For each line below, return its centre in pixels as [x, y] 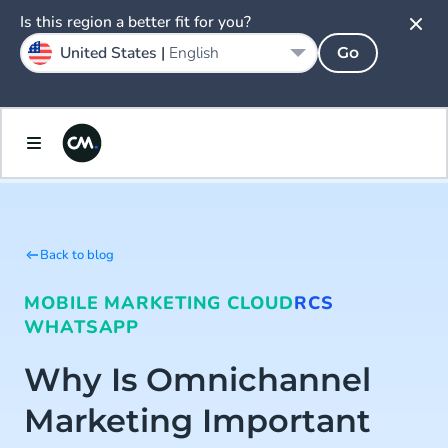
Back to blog [77, 255]
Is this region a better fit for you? [135, 22]
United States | [114, 53]
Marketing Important [197, 420]
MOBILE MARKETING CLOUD [159, 303]
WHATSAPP [82, 327]
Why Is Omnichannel [197, 379]
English [194, 53]
